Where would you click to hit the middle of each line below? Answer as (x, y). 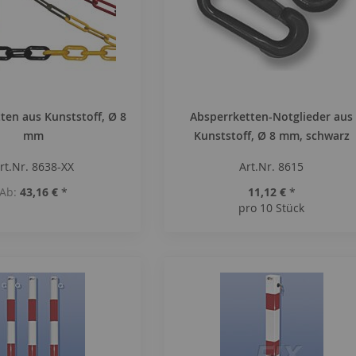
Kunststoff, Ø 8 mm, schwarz (271, 135)
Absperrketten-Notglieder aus (272, 116)
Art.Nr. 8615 (272, 166)
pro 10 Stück (272, 208)
